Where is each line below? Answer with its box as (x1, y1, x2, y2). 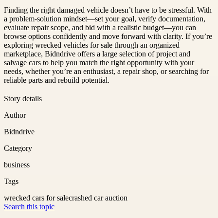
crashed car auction (69, 193, 127, 202)
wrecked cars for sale (4, 193, 69, 202)
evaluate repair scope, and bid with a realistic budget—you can (4, 23, 196, 32)
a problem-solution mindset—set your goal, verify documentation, (4, 14, 205, 23)
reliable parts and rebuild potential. (4, 75, 109, 84)
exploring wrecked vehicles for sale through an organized (4, 40, 180, 49)
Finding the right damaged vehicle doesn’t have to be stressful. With (4, 5, 212, 14)
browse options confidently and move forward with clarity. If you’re (4, 32, 212, 40)
